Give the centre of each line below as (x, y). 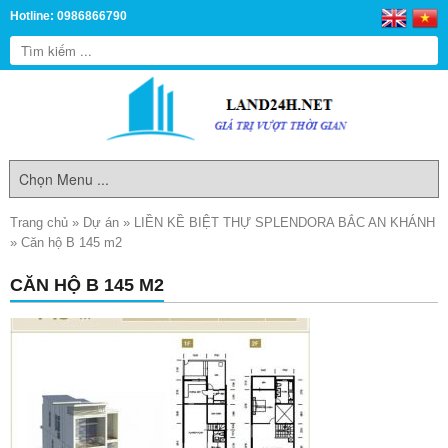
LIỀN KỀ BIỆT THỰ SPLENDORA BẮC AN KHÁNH (284, 222)
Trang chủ (39, 222)
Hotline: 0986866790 (68, 16)
